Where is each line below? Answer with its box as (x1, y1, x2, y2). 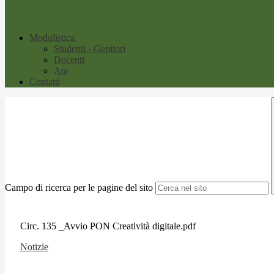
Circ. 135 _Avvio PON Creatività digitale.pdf (20, 220, 196, 231)
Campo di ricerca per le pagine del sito (5, 182, 153, 193)
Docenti (54, 54, 84, 65)
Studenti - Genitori (54, 43, 125, 54)
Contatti (29, 76, 60, 87)
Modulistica (29, 32, 75, 43)
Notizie (20, 241, 48, 252)
